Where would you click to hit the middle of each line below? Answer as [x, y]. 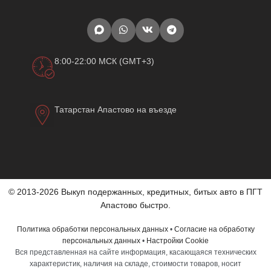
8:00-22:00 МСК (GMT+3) [104, 61]
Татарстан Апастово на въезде [116, 110]
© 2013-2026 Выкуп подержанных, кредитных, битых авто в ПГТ [135, 192]
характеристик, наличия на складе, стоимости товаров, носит [135, 264]
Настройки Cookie [178, 241]
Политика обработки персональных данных [92, 230]
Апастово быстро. [135, 205]
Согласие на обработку [214, 230]
